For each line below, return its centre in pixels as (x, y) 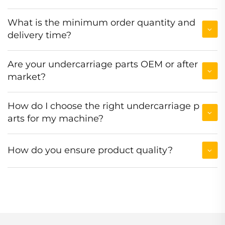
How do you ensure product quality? (90, 150)
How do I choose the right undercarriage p (103, 106)
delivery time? (39, 35)
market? (27, 77)
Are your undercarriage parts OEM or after (103, 65)
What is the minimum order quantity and (101, 23)
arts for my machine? (55, 119)
